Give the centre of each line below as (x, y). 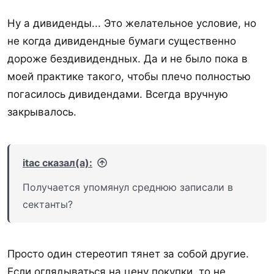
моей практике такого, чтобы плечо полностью (129, 76)
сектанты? (48, 204)
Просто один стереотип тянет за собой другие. (128, 254)
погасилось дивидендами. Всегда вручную (118, 94)
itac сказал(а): (57, 162)
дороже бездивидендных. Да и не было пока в (128, 59)
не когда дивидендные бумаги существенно (122, 41)
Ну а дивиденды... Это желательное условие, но (132, 23)
